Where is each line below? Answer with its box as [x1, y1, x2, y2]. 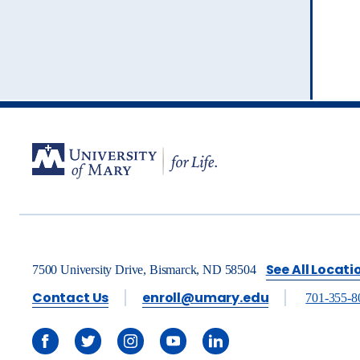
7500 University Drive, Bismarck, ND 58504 [32, 262, 256, 276]
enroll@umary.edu [142, 288, 269, 307]
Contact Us [32, 288, 109, 307]
